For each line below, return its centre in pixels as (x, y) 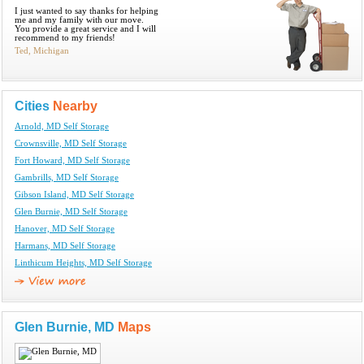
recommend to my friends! (65, 37)
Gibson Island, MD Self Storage (74, 194)
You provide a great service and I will (85, 28)
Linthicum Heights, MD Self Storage (83, 262)
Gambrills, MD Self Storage (67, 177)
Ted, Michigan (42, 50)
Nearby (75, 106)
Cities (34, 106)
